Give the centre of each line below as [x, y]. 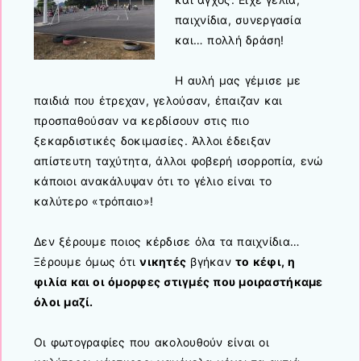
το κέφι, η [266, 262]
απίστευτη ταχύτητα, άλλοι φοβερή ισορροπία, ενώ [178, 160]
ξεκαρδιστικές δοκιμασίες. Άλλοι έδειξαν [153, 140]
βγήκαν [211, 262]
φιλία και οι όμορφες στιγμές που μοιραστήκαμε [178, 282]
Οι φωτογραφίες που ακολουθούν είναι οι [151, 342]
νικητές [163, 262]
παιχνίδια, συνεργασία [238, 19]
